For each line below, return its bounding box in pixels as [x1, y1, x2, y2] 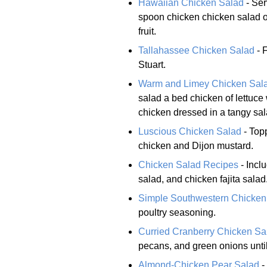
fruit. [138, 26, 156, 36]
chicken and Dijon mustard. [138, 140, 253, 151]
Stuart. [138, 59, 166, 70]
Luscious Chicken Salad [138, 126, 241, 136]
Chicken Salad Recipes [138, 159, 238, 170]
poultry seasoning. [138, 207, 216, 218]
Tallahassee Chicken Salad [138, 45, 254, 55]
